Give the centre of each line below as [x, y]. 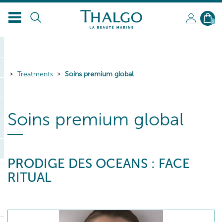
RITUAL [29, 178]
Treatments [35, 74]
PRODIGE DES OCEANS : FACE [99, 164]
